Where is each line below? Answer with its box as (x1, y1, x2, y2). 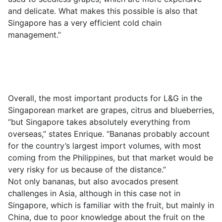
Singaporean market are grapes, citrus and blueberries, (8, 105, 214, 115)
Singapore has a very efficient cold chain (8, 18, 162, 28)
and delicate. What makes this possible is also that (8, 6, 198, 16)
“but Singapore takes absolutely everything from (8, 117, 190, 127)
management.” (8, 30, 61, 40)
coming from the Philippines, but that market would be (8, 153, 213, 163)
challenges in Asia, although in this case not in (8, 188, 180, 198)
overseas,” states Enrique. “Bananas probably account (8, 129, 210, 139)
